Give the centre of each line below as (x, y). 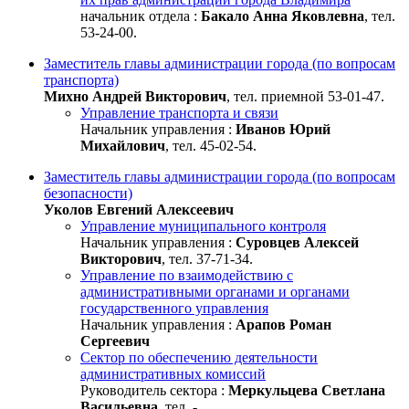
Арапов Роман (283, 324)
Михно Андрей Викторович (135, 96)
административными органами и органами (215, 291)
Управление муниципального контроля (203, 225)
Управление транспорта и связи (179, 112)
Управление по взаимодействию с (187, 275)
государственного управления (174, 308)
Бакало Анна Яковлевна (283, 16)
